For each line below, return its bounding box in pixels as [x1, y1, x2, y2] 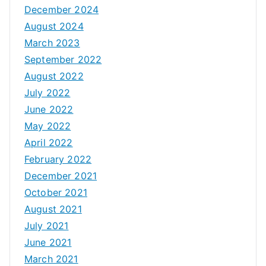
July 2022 [24, 86, 71, 99]
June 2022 [24, 103, 74, 115]
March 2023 [24, 36, 80, 49]
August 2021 [24, 202, 82, 215]
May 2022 [24, 119, 71, 132]
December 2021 [24, 169, 97, 182]
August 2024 [24, 20, 84, 32]
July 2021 [24, 219, 69, 232]
